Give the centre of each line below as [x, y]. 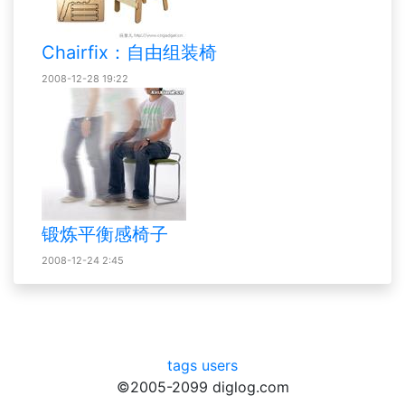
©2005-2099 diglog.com [202, 386]
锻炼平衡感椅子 [105, 234]
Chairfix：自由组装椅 [129, 52]
